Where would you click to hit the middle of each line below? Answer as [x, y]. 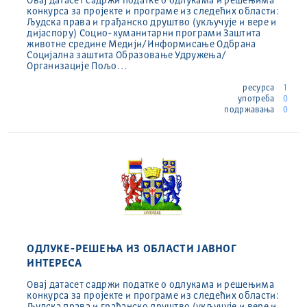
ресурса [260, 88]
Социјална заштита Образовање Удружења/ [127, 55]
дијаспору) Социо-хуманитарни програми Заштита [144, 33]
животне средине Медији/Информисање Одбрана [142, 44]
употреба [257, 99]
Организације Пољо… [77, 66]
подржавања [250, 110]
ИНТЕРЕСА [54, 263]
